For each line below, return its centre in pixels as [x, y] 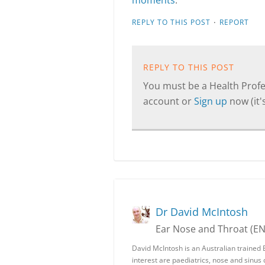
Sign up [212, 101]
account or [169, 101]
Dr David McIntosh [202, 212]
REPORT [234, 22]
